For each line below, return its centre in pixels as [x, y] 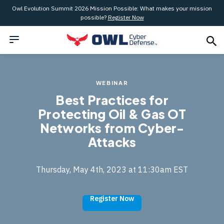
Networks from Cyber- [112, 128]
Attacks [112, 142]
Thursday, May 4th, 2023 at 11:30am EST [112, 169]
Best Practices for [112, 100]
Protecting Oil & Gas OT [112, 114]
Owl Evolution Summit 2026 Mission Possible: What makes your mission [112, 8]
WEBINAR [112, 83]
